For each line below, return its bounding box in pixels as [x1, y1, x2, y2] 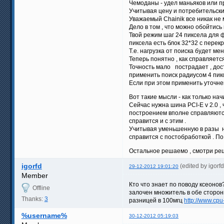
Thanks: [21, 195, 44, 202]
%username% [21, 211, 67, 219]
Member [21, 171, 48, 179]
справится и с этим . [129, 117, 186, 124]
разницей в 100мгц [129, 196, 184, 204]
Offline [32, 184, 50, 191]
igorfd [21, 161, 42, 170]
